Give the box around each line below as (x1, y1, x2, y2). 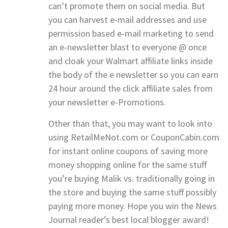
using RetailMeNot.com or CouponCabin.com (48, 131, 219, 143)
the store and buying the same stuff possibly (48, 186, 216, 198)
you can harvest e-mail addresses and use (48, 13, 207, 25)
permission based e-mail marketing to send (48, 27, 214, 39)
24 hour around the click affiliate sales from (48, 82, 213, 94)
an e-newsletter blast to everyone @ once (48, 41, 207, 53)
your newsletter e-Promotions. (48, 96, 166, 108)
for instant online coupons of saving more (48, 145, 208, 157)
